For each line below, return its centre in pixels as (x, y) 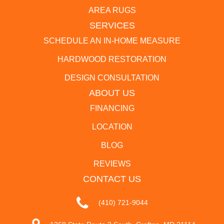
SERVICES (112, 25)
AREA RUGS (112, 10)
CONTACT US (112, 179)
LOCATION (112, 126)
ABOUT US (112, 93)
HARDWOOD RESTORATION (112, 59)
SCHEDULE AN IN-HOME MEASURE (112, 40)
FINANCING (112, 108)
